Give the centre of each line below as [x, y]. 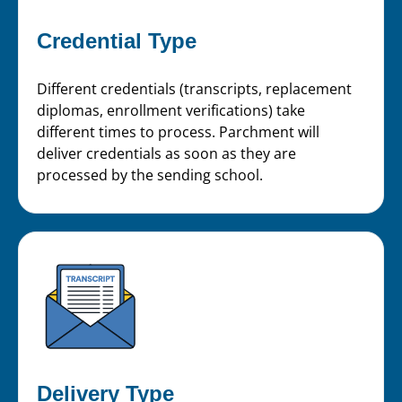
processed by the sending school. [150, 175]
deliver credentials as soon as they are [166, 154]
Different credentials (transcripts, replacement [194, 89]
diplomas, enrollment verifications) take [171, 111]
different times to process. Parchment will [178, 132]
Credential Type [117, 41]
